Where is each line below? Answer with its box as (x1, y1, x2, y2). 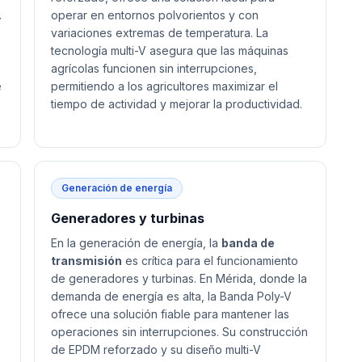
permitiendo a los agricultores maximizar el (51, 79, 278, 93)
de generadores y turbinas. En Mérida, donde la (51, 271, 307, 285)
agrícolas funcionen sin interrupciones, (51, 61, 257, 75)
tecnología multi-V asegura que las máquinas (51, 44, 288, 57)
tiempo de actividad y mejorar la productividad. (51, 97, 302, 111)
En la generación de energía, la (51, 236, 221, 250)
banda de (221, 236, 275, 250)
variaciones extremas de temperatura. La (51, 26, 268, 40)
